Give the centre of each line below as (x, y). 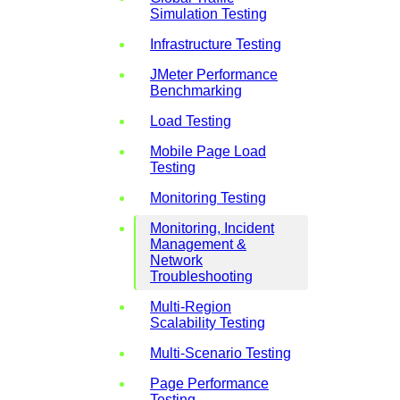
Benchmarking (196, 90)
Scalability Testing (208, 322)
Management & (198, 244)
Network (176, 260)
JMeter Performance (214, 74)
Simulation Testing (208, 13)
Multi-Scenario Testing (221, 353)
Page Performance (209, 383)
